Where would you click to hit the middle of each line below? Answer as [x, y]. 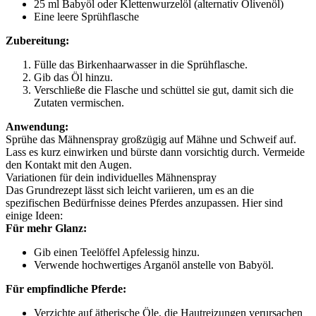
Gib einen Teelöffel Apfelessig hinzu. [117, 252]
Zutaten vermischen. [79, 103]
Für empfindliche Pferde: [66, 289]
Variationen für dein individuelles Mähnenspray [111, 177]
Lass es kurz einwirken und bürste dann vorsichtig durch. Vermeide [155, 152]
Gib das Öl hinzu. [73, 77]
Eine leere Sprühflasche [86, 17]
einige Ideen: [34, 215]
